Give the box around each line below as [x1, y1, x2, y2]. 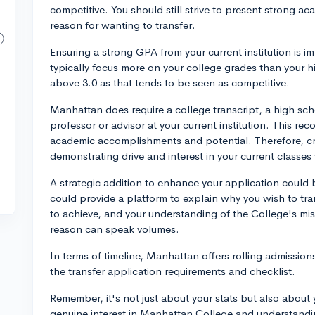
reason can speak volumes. [50, 222, 179, 236]
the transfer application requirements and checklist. [50, 264, 295, 278]
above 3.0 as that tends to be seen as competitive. [50, 76, 290, 89]
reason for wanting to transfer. [50, 18, 195, 32]
